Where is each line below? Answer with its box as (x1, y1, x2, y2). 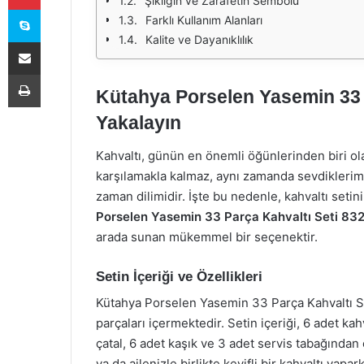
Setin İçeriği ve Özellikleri (96, 268, 262, 284)
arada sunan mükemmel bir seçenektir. (96, 228, 318, 245)
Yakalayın (96, 112, 181, 133)
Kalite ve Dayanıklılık (145, 32, 253, 46)
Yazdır (40, 67, 71, 80)
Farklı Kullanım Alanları (145, 13, 262, 27)
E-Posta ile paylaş (40, 35, 71, 48)
